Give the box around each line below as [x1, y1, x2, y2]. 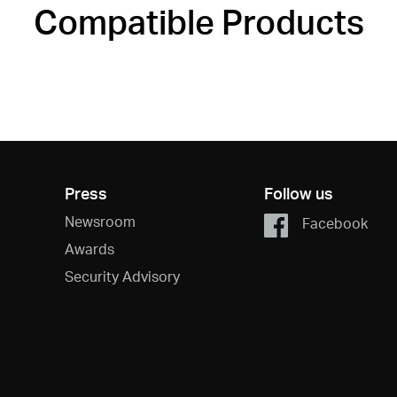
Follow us [263, 183, 333, 204]
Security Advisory [65, 267, 180, 286]
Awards [65, 239, 114, 259]
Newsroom [65, 212, 136, 231]
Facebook [301, 214, 368, 233]
